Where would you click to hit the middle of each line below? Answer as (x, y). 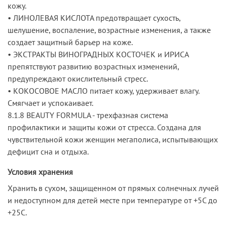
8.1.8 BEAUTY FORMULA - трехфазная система (88, 115)
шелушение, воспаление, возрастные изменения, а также (109, 30)
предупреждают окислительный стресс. (78, 78)
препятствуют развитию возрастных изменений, (93, 66)
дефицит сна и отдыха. (48, 151)
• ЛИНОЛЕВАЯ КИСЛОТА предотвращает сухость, (94, 17)
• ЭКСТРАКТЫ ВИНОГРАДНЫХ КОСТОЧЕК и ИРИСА (98, 54)
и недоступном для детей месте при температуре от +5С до (112, 200)
